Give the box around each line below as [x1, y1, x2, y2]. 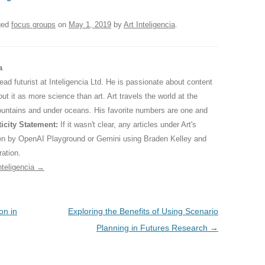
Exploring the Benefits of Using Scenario [67, 206, 218, 216]
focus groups [11, 20, 56, 29]
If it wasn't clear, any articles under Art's [58, 119, 196, 129]
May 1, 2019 [69, 20, 111, 29]
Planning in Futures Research [96, 222, 210, 232]
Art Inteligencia [124, 20, 175, 29]
